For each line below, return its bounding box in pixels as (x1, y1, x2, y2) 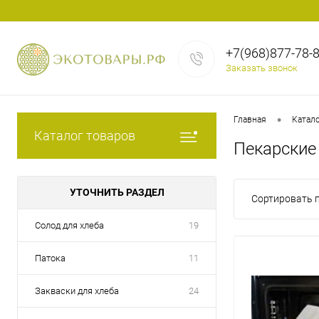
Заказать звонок (226, 63, 298, 74)
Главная (234, 115, 266, 125)
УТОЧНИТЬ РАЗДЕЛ (69, 187, 164, 198)
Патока (35, 253, 66, 263)
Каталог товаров (34, 128, 135, 143)
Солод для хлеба (35, 220, 104, 231)
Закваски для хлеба (35, 286, 119, 296)
